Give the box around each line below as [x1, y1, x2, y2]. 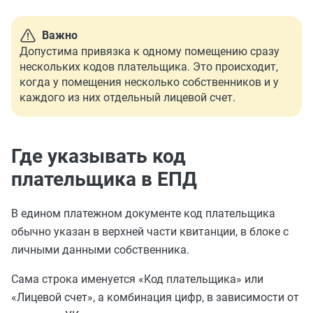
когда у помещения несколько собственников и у [20, 75, 279, 89]
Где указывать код [11, 145, 186, 168]
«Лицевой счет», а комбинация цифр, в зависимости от [11, 291, 299, 304]
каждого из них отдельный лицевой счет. [20, 91, 235, 104]
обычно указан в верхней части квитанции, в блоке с [11, 225, 289, 238]
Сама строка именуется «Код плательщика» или [11, 272, 263, 286]
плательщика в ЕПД [11, 168, 197, 191]
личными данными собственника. [11, 243, 189, 256]
